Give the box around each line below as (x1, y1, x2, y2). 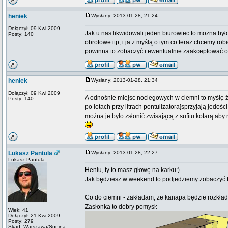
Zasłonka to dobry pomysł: (85, 203, 157, 210)
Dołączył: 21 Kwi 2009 (8, 213, 60, 218)
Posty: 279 (8, 218, 34, 224)
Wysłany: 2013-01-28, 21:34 (91, 77, 162, 83)
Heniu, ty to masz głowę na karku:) (85, 166, 180, 174)
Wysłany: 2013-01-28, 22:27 (91, 150, 162, 155)
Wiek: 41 (8, 207, 28, 213)
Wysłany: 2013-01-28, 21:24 (91, 13, 162, 18)
